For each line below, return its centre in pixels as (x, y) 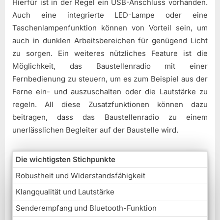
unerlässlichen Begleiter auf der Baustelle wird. (95, 130)
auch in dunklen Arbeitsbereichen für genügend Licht (110, 41)
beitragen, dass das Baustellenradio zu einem (110, 117)
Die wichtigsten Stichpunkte (66, 160)
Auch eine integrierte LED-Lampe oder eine (110, 15)
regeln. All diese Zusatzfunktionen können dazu (110, 105)
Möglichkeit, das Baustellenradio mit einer (110, 66)
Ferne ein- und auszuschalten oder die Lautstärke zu (110, 92)
